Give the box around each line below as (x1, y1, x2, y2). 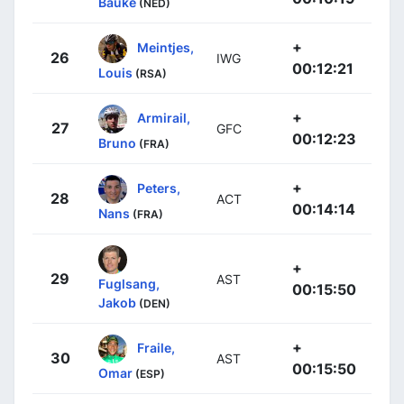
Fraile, (137, 339, 175, 355)
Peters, (137, 179, 180, 196)
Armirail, (137, 109, 190, 125)
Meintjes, (137, 39, 194, 55)
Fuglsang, (98, 275, 160, 291)
